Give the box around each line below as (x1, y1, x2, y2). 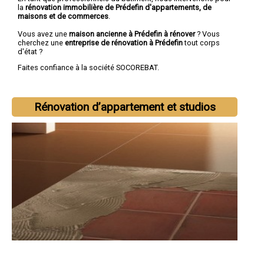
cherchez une (18, 38, 65, 47)
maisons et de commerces (18, 11, 108, 21)
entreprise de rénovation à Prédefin (65, 38, 184, 47)
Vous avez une (18, 29, 69, 38)
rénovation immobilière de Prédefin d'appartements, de (25, 2, 212, 12)
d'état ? (18, 47, 42, 56)
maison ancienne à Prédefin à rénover (69, 29, 195, 38)
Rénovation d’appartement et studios (34, 100, 216, 114)
